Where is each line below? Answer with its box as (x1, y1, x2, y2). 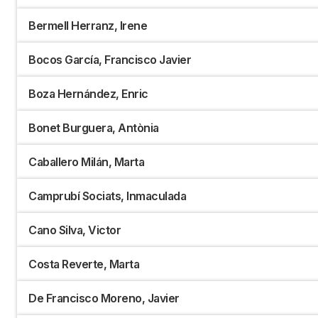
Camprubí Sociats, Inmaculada (28, 189, 186, 204)
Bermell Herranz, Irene (28, 18, 147, 33)
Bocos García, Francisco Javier (28, 53, 191, 67)
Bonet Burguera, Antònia (28, 121, 159, 136)
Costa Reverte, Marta (28, 257, 139, 272)
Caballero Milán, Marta (28, 155, 144, 170)
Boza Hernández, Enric (28, 87, 148, 102)
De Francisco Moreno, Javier (28, 291, 180, 306)
